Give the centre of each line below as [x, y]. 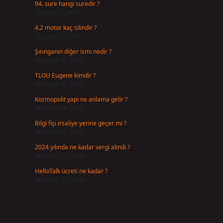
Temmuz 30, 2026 [59, 60]
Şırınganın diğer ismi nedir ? [73, 52]
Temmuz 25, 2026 [59, 132]
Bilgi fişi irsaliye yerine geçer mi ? [80, 123]
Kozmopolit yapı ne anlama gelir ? [81, 99]
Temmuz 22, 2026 [59, 180]
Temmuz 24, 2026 [59, 156]
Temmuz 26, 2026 [59, 108]
